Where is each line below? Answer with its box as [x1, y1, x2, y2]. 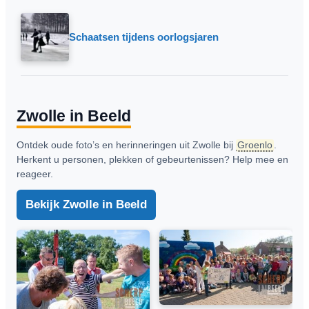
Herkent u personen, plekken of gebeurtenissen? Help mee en [17, 153, 288, 165]
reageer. [17, 168, 53, 179]
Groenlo [237, 139, 272, 150]
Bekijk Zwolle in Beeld [26, 197, 147, 211]
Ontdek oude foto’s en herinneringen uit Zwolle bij [17, 139, 236, 150]
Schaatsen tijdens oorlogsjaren [69, 30, 219, 43]
